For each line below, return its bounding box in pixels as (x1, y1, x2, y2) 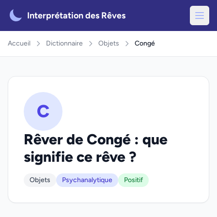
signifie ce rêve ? (24, 148, 137, 166)
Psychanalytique (62, 176, 112, 184)
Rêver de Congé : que (24, 130, 168, 148)
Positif (124, 176, 143, 184)
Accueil (8, 39, 31, 47)
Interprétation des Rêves (27, 10, 125, 21)
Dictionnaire (46, 39, 83, 47)
